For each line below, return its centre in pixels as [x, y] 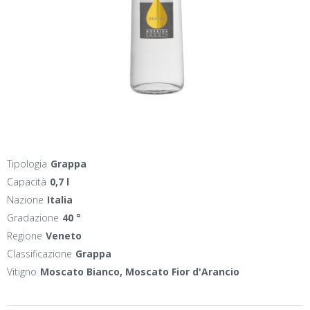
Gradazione [33, 218]
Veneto [64, 236]
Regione [25, 236]
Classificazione [39, 254]
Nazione [25, 200]
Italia [60, 200]
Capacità [27, 182]
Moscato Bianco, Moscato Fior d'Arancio [140, 272]
